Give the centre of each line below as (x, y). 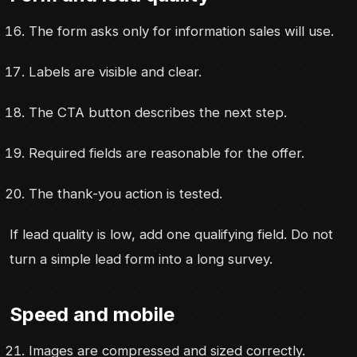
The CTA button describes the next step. (158, 112)
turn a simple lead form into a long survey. (141, 259)
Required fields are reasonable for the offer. (167, 153)
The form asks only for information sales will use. (181, 31)
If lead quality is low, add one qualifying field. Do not (171, 234)
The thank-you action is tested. (126, 193)
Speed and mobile (92, 314)
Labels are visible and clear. (115, 71)
